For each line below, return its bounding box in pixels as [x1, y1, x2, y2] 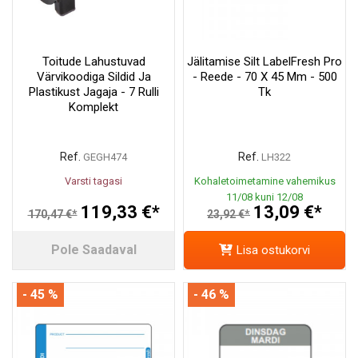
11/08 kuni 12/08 [226, 190, 303, 203]
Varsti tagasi [65, 174, 122, 187]
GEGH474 [83, 150, 127, 163]
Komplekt [69, 99, 118, 114]
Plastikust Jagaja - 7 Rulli [28, 84, 159, 99]
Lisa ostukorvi [237, 242, 310, 257]
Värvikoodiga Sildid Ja [36, 69, 151, 84]
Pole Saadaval [50, 241, 137, 257]
